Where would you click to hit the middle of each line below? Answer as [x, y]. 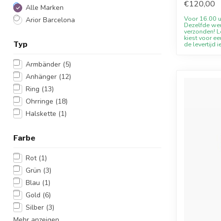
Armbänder [44, 64]
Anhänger [42, 77]
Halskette [42, 114]
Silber [36, 207]
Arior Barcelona [50, 20]
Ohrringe [40, 101]
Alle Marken [45, 8]
